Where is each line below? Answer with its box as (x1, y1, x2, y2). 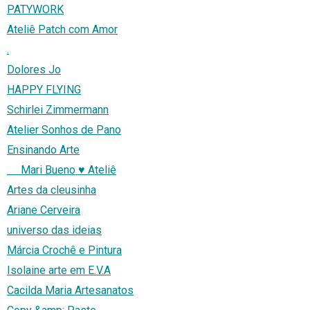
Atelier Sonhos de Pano (7, 123, 121, 137)
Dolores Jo (7, 63, 61, 77)
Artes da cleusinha (7, 183, 96, 197)
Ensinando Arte (7, 143, 80, 157)
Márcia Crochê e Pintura (7, 244, 122, 257)
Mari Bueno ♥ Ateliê (7, 163, 116, 177)
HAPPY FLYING (7, 83, 81, 97)
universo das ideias (7, 224, 102, 237)
